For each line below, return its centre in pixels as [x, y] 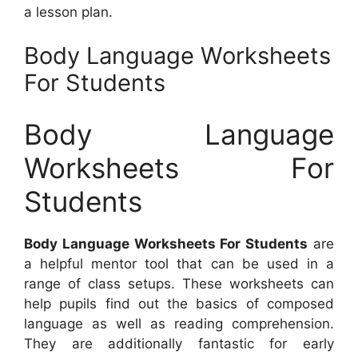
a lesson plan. [68, 12]
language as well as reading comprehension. [179, 323]
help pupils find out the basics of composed [179, 303]
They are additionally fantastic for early [179, 343]
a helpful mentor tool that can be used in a [179, 263]
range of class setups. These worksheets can [179, 283]
